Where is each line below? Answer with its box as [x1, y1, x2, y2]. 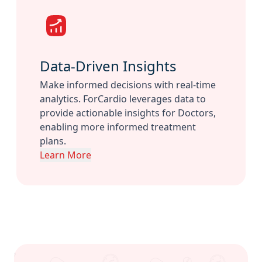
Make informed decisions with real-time [40, 78, 216, 92]
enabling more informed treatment [40, 120, 196, 134]
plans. [40, 135, 66, 148]
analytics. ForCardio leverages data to [40, 92, 206, 106]
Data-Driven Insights [40, 56, 177, 76]
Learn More [40, 149, 91, 162]
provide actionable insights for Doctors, [40, 106, 216, 120]
